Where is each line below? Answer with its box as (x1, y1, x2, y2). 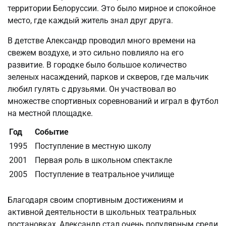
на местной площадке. (8, 108, 93, 119)
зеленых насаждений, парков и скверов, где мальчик (8, 72, 209, 82)
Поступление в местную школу (35, 141, 151, 151)
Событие (35, 127, 69, 137)
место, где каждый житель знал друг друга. (8, 16, 173, 26)
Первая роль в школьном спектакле (35, 155, 172, 165)
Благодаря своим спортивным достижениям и (8, 195, 183, 205)
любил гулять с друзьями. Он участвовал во (8, 84, 176, 94)
